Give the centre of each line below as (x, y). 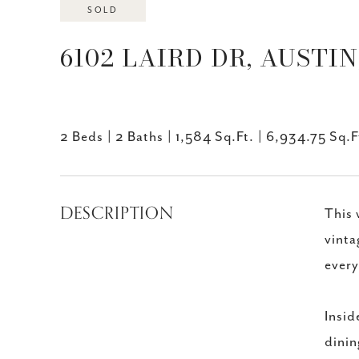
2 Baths (139, 137)
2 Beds (82, 137)
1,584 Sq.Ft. (215, 137)
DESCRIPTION (117, 213)
